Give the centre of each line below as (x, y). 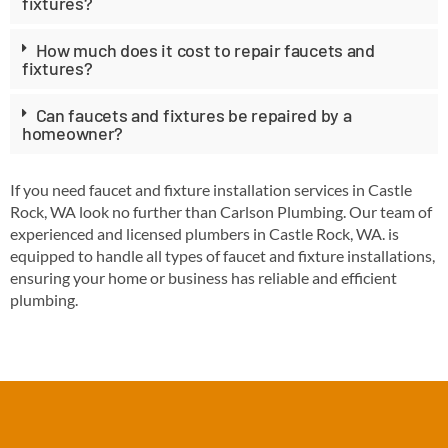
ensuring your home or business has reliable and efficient (203, 277)
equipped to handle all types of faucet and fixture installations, (222, 255)
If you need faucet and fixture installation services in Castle (211, 189)
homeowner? (72, 132)
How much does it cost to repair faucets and (205, 49)
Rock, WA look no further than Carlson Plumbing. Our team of (221, 211)
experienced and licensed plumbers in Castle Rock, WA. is (204, 233)
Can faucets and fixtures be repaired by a (193, 114)
